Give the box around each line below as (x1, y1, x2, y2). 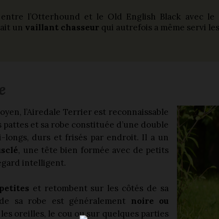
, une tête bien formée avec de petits (18, 145, 169, 155)
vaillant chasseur (25, 22, 101, 33)
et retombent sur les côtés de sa (29, 183, 169, 194)
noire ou (131, 196, 169, 206)
